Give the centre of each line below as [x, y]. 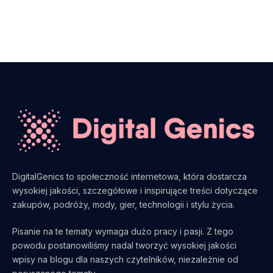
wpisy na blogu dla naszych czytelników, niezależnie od [125, 259]
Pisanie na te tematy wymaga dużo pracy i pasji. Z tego [123, 231]
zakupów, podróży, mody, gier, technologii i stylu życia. [123, 204]
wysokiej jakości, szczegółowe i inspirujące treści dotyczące [135, 190]
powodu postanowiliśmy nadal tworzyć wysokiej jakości [124, 245]
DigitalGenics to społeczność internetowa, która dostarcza [129, 176]
